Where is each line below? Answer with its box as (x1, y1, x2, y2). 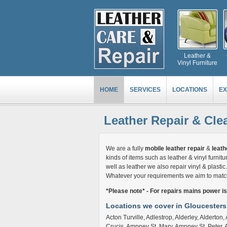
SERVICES (129, 86, 161, 93)
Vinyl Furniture (177, 59, 217, 66)
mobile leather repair (144, 145, 205, 152)
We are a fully (105, 145, 145, 152)
